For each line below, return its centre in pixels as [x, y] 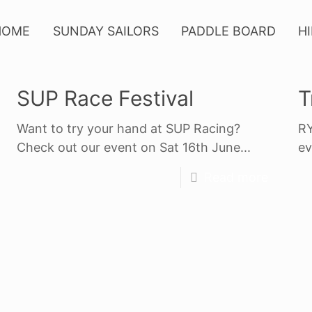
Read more [236, 177]
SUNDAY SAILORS [106, 31]
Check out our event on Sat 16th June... [134, 147]
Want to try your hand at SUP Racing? [129, 128]
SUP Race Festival [106, 98]
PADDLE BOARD [228, 31]
